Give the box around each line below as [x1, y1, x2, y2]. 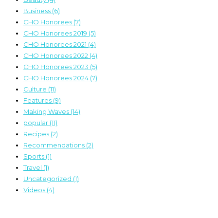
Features [23, 96, 53, 104]
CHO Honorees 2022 [23, 51, 90, 59]
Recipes [23, 129, 51, 138]
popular [23, 118, 50, 127]
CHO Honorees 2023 [23, 62, 90, 71]
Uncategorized [23, 174, 73, 182]
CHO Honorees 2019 [23, 29, 89, 37]
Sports [23, 152, 46, 160]
